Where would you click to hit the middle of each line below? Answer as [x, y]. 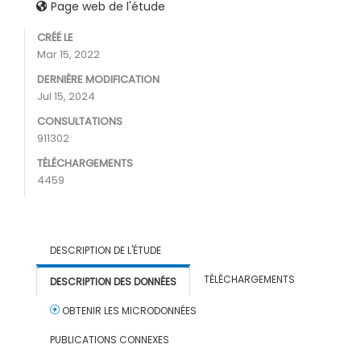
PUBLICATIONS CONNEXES [110, 340]
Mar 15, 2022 [68, 54]
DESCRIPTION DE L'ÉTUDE [106, 250]
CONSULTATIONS [80, 121]
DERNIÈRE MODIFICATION [98, 79]
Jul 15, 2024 [66, 96]
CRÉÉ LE [55, 37]
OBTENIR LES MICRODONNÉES [128, 311]
